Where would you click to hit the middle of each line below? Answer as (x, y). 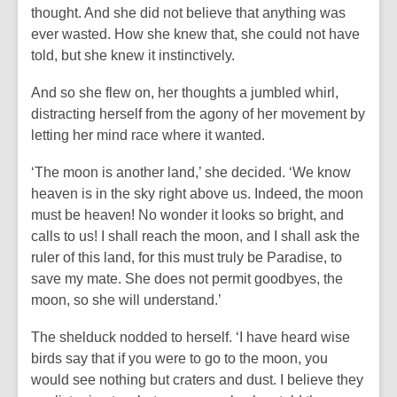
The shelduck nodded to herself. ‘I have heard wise (191, 337)
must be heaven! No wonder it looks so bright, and (187, 215)
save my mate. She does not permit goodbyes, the (187, 279)
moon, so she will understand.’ (126, 300)
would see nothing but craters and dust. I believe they (197, 380)
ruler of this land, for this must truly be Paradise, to (187, 257)
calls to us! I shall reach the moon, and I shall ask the (195, 236)
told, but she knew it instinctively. (133, 55)
